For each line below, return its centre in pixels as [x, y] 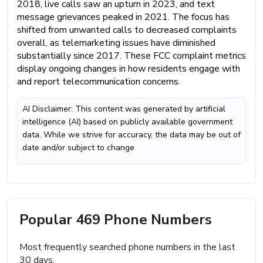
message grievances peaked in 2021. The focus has [123, 17]
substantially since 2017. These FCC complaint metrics [131, 55]
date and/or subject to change [78, 147]
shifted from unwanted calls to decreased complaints [127, 30]
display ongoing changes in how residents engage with [129, 68]
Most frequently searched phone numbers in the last [127, 247]
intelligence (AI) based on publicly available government [127, 122]
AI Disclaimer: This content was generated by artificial [124, 109]
